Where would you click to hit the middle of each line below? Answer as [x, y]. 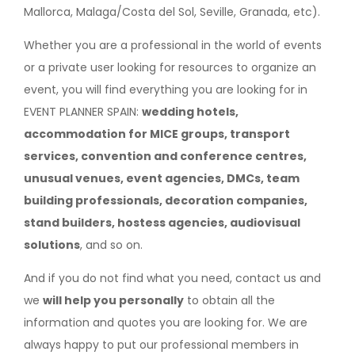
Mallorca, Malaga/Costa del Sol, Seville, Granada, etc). [172, 11]
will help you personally [113, 300]
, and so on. [111, 244]
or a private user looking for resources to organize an [170, 67]
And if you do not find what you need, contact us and [172, 278]
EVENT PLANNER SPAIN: [83, 111]
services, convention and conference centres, [165, 156]
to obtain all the [229, 300]
